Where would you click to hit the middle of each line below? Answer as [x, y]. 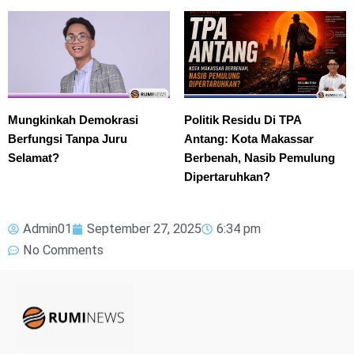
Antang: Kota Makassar [249, 139]
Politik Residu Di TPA [243, 120]
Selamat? [34, 158]
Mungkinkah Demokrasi [73, 120]
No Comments [63, 250]
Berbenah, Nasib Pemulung [260, 158]
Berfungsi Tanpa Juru [68, 139]
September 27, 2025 [144, 229]
